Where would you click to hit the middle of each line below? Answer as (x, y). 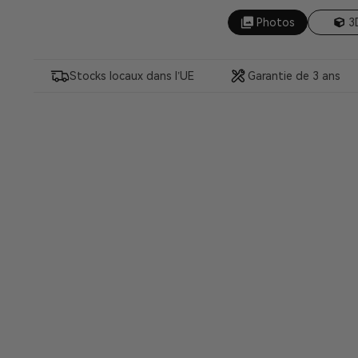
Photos (276, 22)
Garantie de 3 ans (294, 76)
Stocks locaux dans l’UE (132, 76)
